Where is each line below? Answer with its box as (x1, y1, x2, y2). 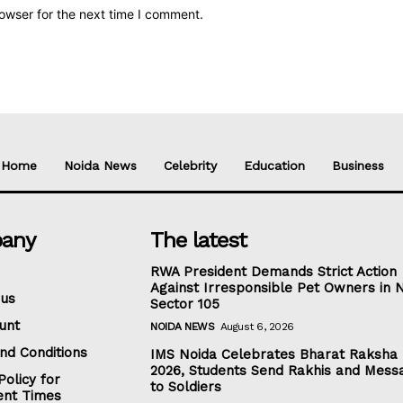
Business (332, 158, 384, 174)
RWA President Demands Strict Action (150, 264, 398, 281)
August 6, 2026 (219, 320, 294, 334)
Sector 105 (150, 296, 220, 313)
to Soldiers (150, 379, 222, 396)
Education (244, 158, 305, 174)
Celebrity (164, 158, 217, 174)
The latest (150, 228, 247, 254)
